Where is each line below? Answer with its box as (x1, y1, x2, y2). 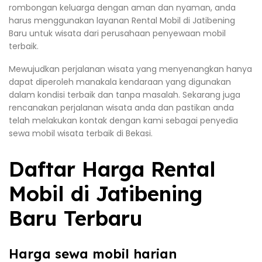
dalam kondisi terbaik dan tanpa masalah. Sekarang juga (9, 89, 240, 101)
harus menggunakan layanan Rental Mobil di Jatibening (9, 14, 235, 26)
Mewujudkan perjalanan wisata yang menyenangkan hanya (9, 63, 252, 75)
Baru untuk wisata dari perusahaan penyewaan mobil (9, 27, 226, 39)
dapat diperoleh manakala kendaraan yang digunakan (9, 76, 231, 88)
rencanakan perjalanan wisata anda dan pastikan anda (9, 102, 234, 114)
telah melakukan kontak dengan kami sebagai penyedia (9, 115, 238, 127)
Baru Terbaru (9, 205, 143, 232)
